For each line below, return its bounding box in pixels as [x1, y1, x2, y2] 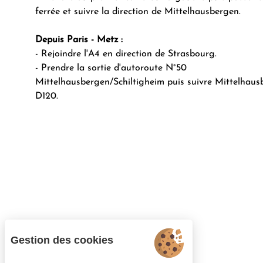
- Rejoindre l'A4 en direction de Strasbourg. [35, 49, 217, 59]
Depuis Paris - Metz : [35, 35, 123, 45]
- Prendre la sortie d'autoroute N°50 [35, 63, 187, 73]
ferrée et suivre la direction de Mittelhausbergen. [35, 7, 241, 16]
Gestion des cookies [11, 234, 113, 246]
